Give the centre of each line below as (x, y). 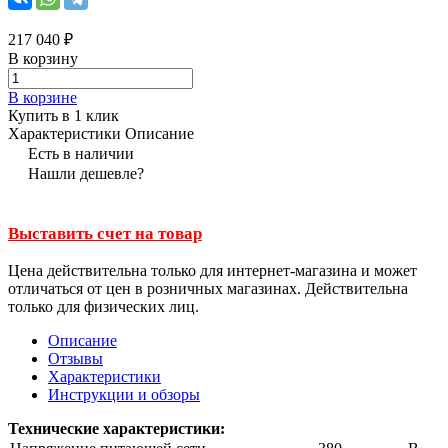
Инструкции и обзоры (124, 395)
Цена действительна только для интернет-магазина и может (212, 271)
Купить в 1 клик (63, 115)
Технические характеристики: (116, 429)
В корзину (43, 58)
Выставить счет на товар (105, 233)
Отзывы (75, 359)
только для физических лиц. (103, 307)
